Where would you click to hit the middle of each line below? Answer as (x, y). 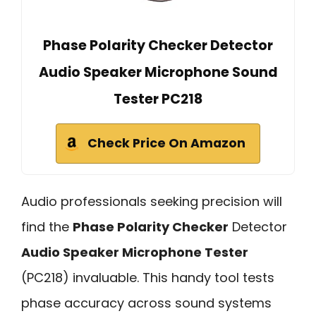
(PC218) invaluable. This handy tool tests (148, 277)
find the (47, 226)
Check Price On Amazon (166, 143)
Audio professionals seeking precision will (152, 201)
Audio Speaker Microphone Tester (135, 252)
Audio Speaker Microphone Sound (158, 72)
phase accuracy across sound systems (146, 303)
